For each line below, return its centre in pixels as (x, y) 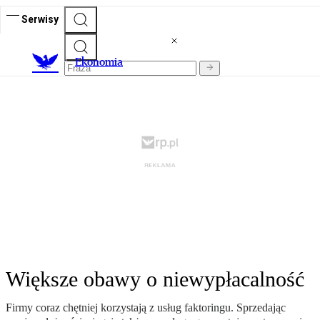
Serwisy (40, 19)
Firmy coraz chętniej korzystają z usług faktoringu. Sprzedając (146, 308)
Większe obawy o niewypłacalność (155, 279)
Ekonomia (99, 62)
